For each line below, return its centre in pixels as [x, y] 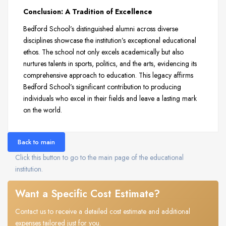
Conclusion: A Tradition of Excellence [88, 12]
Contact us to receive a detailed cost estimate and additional [103, 211]
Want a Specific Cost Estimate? [88, 194]
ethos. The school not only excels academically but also [103, 52]
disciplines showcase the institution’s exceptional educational [110, 41]
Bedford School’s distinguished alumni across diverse [101, 29]
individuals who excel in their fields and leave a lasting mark [110, 99]
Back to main [36, 142]
